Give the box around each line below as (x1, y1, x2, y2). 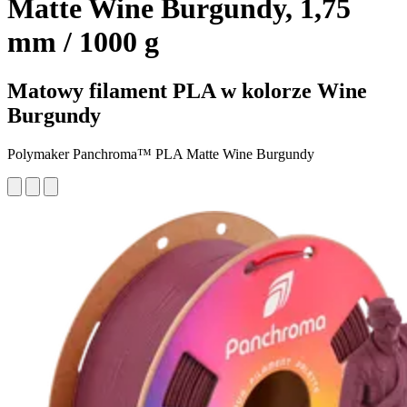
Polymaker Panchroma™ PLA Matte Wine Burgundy (7, 145, 314, 162)
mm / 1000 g (7, 25, 159, 59)
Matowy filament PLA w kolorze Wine (7, 78, 367, 103)
